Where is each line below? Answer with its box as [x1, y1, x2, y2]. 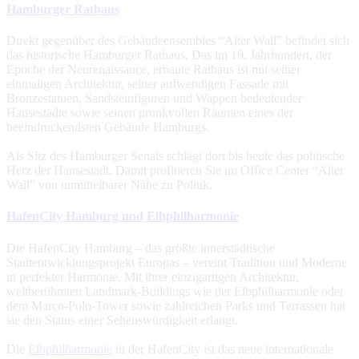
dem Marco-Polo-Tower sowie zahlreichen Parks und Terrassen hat [6, 298, 345, 313]
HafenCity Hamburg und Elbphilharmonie [6, 209, 239, 224]
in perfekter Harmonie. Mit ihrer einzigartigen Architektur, [6, 269, 299, 284]
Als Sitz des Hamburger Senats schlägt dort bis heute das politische [6, 149, 345, 163]
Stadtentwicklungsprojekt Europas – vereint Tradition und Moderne [6, 255, 347, 269]
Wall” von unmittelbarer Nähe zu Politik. [6, 178, 212, 192]
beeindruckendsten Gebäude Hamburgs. [6, 120, 209, 135]
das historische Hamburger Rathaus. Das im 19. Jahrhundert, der [6, 48, 332, 63]
